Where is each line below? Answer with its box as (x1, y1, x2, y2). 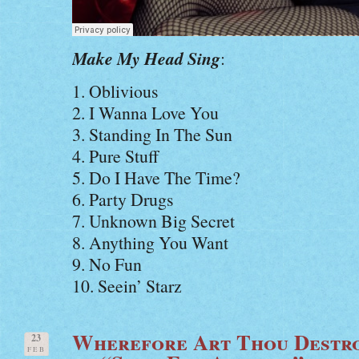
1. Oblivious (72, 79, 158, 103)
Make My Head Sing (72, 46, 220, 71)
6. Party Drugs (72, 188, 173, 211)
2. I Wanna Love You (72, 101, 219, 124)
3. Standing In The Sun (72, 123, 232, 146)
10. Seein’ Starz (72, 274, 182, 297)
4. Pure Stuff (72, 144, 159, 167)
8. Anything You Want (72, 231, 228, 254)
